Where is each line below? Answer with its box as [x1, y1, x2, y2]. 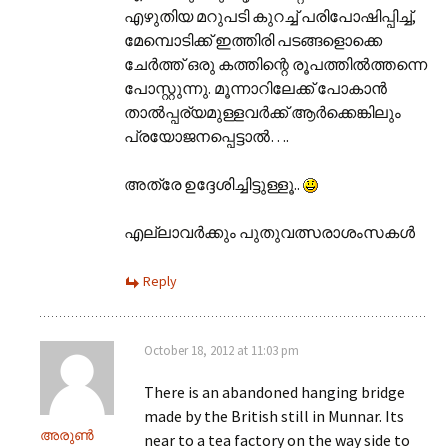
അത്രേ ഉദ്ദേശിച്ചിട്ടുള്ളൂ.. [124, 173, 303, 194]
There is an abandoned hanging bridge [144, 381, 405, 402]
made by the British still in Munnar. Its [144, 405, 404, 426]
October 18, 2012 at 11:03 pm [144, 341, 299, 359]
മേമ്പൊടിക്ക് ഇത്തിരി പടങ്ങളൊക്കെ [124, 29, 382, 50]
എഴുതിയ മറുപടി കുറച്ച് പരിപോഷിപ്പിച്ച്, [124, 5, 416, 26]
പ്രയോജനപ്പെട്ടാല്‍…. [124, 125, 289, 146]
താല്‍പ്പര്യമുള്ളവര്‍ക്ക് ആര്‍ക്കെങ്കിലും [124, 101, 401, 122]
